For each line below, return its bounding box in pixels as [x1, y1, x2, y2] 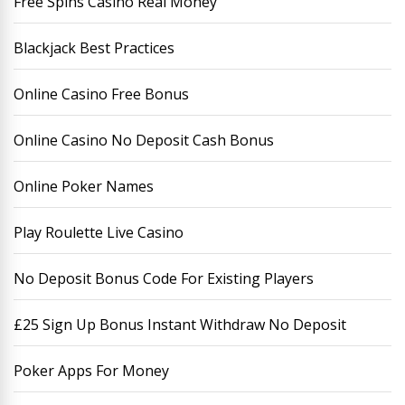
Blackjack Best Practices [14, 38, 174, 58]
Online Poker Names [14, 176, 154, 196]
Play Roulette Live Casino [14, 222, 184, 242]
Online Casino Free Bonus [14, 84, 189, 104]
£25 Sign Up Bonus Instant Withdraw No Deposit [14, 315, 346, 334]
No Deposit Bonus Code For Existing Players [14, 268, 314, 288]
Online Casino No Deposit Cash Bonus [14, 130, 274, 150]
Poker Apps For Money [14, 361, 169, 381]
